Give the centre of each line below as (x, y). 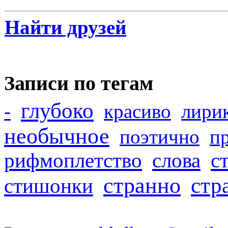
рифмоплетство (73, 161)
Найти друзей (65, 27)
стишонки (49, 186)
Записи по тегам (79, 83)
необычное (57, 136)
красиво (137, 111)
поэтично (160, 137)
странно (142, 186)
